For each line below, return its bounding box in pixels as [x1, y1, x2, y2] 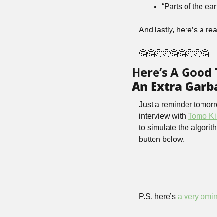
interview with [139, 112, 188, 120]
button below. [139, 135, 185, 143]
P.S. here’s [139, 192, 178, 201]
